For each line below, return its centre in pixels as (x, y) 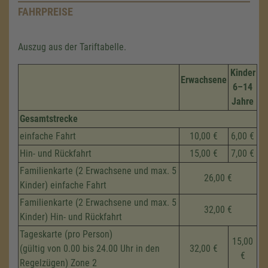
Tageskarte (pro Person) (66, 234)
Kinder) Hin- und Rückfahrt (71, 217)
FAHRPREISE (45, 12)
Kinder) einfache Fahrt (63, 185)
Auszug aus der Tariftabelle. (72, 47)
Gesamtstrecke (49, 119)
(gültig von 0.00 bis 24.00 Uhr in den (90, 249)
